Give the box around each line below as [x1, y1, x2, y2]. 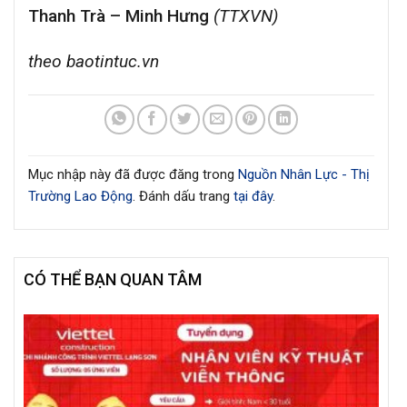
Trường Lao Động [28, 187, 133, 204]
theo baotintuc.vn [28, 51, 159, 73]
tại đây [233, 187, 273, 204]
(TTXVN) [209, 5, 278, 26]
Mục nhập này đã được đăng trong [28, 165, 238, 183]
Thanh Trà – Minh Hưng [28, 5, 209, 26]
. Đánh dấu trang [133, 187, 233, 204]
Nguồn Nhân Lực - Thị [238, 165, 370, 183]
